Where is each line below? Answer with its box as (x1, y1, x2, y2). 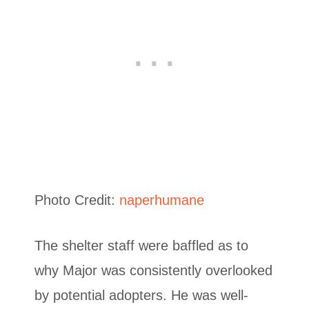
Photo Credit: (34, 192, 119, 208)
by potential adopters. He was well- (34, 288, 248, 303)
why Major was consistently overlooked (34, 263, 272, 279)
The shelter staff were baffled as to (34, 238, 248, 254)
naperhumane (119, 192, 204, 208)
